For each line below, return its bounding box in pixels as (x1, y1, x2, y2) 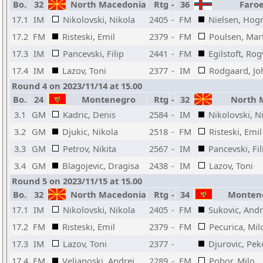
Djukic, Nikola (62, 126, 118, 137)
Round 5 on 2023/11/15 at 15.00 (12, 175, 142, 187)
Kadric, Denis (63, 109, 116, 120)
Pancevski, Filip (63, 48, 124, 59)
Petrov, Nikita (63, 143, 116, 154)
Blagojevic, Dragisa (62, 160, 139, 171)
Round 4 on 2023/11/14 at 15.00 (12, 80, 142, 92)
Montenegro (76, 93, 136, 105)
